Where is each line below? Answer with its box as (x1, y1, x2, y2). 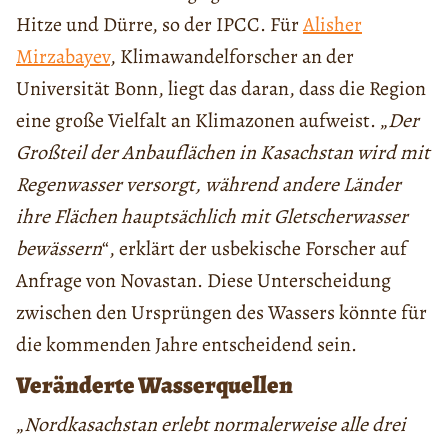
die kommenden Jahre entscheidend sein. (16, 330, 357, 358)
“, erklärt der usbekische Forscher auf (102, 234, 407, 262)
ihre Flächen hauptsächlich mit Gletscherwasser (16, 202, 408, 230)
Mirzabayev (16, 42, 110, 70)
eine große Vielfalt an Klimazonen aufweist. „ (16, 106, 388, 134)
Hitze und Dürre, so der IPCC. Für (16, 10, 303, 38)
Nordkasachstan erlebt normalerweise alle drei (24, 410, 406, 438)
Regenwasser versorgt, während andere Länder (16, 170, 401, 198)
